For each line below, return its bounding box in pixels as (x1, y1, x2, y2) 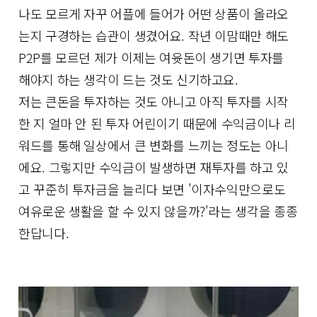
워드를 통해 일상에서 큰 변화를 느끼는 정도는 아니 (18, 136, 289, 155)
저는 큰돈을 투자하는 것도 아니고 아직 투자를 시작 (18, 92, 289, 111)
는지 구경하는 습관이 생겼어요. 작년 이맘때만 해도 (18, 26, 289, 45)
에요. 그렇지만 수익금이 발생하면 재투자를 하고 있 (18, 158, 289, 177)
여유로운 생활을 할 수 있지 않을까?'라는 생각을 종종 (18, 202, 298, 221)
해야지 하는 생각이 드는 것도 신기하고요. (18, 70, 238, 89)
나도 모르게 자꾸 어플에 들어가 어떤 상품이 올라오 (18, 4, 289, 23)
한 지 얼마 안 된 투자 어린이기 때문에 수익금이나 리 (18, 114, 296, 133)
